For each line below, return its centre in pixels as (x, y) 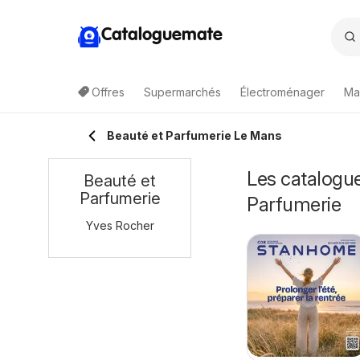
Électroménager (282, 92)
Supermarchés (182, 92)
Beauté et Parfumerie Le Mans (194, 135)
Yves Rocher (120, 225)
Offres (108, 92)
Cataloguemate (162, 35)
